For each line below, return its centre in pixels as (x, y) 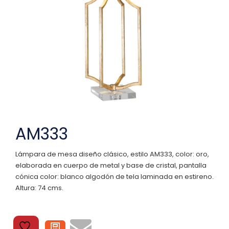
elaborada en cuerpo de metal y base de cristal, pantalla (111, 165)
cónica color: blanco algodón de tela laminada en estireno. (114, 176)
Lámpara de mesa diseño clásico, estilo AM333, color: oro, (112, 154)
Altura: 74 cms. (39, 188)
